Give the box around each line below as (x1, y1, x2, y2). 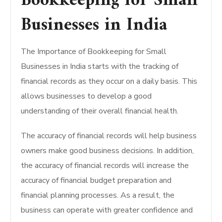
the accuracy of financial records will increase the (21, 160, 189, 171)
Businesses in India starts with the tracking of (21, 61, 179, 72)
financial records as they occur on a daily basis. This (21, 76, 198, 87)
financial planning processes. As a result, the (21, 190, 175, 201)
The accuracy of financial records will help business (21, 130, 197, 141)
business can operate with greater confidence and (21, 205, 193, 216)
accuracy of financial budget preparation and (21, 175, 172, 186)
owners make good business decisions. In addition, (21, 145, 194, 156)
